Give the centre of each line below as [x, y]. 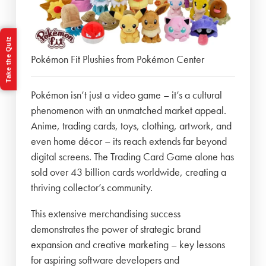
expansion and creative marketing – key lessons [128, 245]
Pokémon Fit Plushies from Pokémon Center [118, 59]
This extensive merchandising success [106, 214]
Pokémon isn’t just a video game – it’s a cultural [127, 95]
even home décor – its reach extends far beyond [129, 141]
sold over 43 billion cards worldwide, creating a [129, 172]
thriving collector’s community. [92, 188]
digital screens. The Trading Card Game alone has [133, 157]
